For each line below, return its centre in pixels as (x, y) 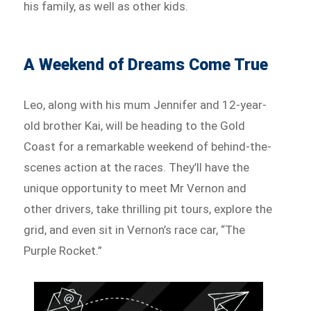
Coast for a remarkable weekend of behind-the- (148, 147)
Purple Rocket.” (65, 251)
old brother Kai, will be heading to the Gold (135, 126)
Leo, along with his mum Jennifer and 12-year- (145, 105)
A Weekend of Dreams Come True (146, 65)
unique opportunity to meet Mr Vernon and (135, 188)
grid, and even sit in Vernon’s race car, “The (135, 230)
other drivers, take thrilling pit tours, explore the (148, 209)
